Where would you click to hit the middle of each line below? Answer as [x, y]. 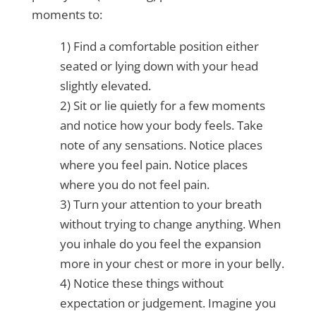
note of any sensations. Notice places [161, 145]
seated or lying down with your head [159, 66]
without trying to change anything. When [170, 224]
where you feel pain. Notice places [153, 165]
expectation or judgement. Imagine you [168, 303]
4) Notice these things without [141, 284]
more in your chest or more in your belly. [172, 264]
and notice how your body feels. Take [161, 126]
